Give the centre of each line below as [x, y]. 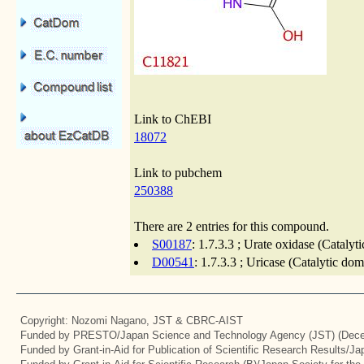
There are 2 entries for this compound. [232, 226]
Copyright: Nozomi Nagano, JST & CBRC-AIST [132, 321]
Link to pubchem [178, 173]
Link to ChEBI [173, 119]
